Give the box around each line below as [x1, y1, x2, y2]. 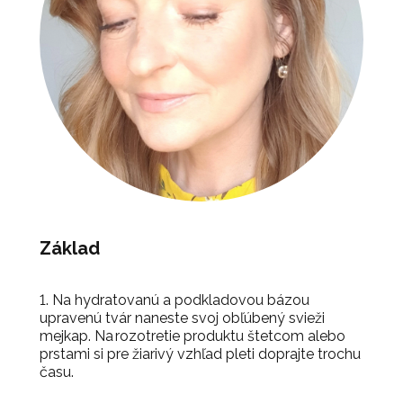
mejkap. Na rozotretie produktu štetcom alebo [40, 327, 345, 345]
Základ [40, 237, 104, 259]
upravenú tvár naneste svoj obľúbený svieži [40, 309, 325, 327]
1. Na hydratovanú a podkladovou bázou [40, 291, 309, 309]
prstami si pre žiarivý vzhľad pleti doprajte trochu [40, 345, 361, 363]
